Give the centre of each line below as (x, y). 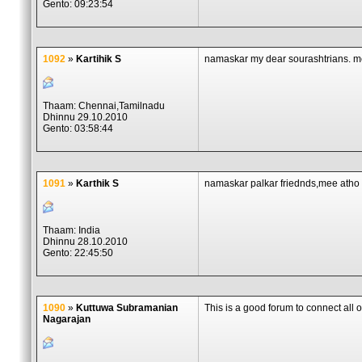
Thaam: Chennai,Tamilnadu (104, 106)
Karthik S (97, 183)
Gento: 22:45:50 (78, 253)
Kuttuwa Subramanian (127, 308)
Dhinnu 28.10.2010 (85, 242)
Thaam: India (72, 230)
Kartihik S (99, 59)
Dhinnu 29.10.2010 (85, 117)
